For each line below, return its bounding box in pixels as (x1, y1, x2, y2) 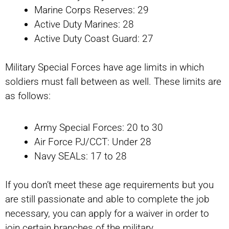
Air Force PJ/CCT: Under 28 (34, 135, 151, 148)
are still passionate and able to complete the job (5, 193, 210, 205)
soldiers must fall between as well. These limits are (5, 76, 221, 88)
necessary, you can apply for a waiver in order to (5, 208, 209, 220)
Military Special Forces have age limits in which (5, 61, 204, 74)
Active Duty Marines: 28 (34, 18, 134, 30)
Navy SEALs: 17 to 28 (34, 150, 127, 162)
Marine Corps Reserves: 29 (34, 4, 149, 16)
